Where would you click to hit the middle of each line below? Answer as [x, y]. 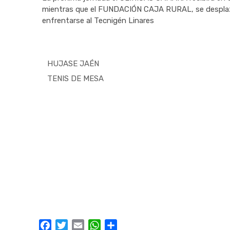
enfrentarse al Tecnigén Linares [98, 21]
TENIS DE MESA [75, 79]
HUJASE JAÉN [73, 64]
